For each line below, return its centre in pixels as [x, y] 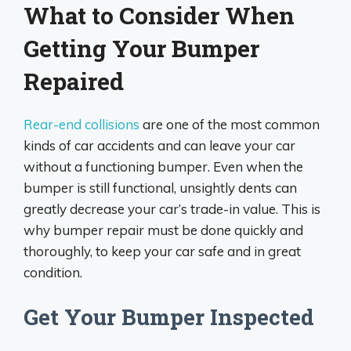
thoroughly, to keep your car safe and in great [162, 251]
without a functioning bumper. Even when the [163, 166]
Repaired [74, 81]
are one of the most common [230, 124]
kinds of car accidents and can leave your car [159, 145]
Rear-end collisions [81, 124]
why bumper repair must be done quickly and [163, 230]
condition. [53, 272]
